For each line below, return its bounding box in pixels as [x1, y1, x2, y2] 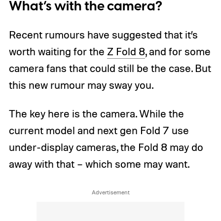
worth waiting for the [8, 45, 107, 58]
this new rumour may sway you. [8, 78, 153, 92]
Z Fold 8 [107, 45, 145, 58]
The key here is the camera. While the [8, 107, 184, 120]
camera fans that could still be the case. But [8, 62, 211, 75]
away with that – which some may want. [8, 157, 189, 171]
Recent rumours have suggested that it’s [8, 28, 198, 41]
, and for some [145, 45, 211, 58]
